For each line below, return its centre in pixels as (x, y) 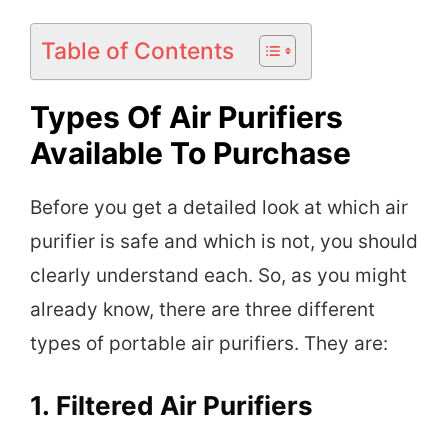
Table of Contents (137, 51)
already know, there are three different (202, 310)
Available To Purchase (190, 153)
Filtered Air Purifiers (184, 405)
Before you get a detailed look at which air (219, 208)
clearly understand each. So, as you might (218, 276)
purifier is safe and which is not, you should (224, 242)
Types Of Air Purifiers (186, 117)
